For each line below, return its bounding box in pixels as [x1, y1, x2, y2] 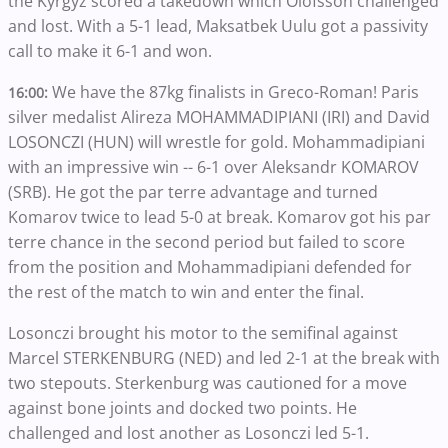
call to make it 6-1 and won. [8, 40, 212, 62]
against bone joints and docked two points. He [8, 397, 357, 419]
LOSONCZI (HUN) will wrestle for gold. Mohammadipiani [8, 131, 425, 153]
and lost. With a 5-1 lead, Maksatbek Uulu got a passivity [8, 15, 428, 37]
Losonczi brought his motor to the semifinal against [8, 322, 398, 344]
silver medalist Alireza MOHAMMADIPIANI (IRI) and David [8, 106, 430, 128]
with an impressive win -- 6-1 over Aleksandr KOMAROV [8, 156, 419, 178]
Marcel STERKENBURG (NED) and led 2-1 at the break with [8, 347, 440, 369]
